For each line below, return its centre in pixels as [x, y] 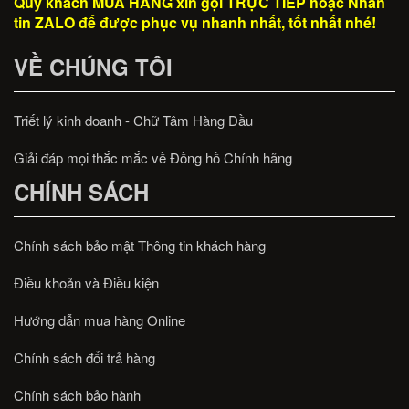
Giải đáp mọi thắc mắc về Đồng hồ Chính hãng [153, 157]
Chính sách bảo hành [77, 394]
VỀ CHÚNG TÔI [93, 66]
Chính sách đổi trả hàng [84, 357]
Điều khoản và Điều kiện [86, 282]
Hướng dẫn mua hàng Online [100, 320]
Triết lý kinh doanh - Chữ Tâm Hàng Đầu [133, 120]
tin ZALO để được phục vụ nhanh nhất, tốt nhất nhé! [195, 22]
